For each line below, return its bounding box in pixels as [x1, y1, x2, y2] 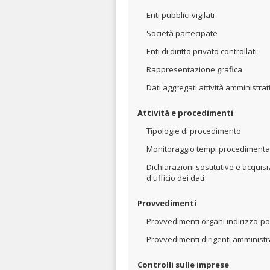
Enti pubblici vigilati [146, 10, 215, 20]
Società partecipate [146, 28, 218, 39]
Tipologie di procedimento [146, 125, 241, 136]
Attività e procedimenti [137, 107, 233, 118]
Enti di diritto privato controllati [146, 46, 257, 57]
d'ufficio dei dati [146, 172, 204, 183]
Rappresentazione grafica [146, 64, 242, 75]
